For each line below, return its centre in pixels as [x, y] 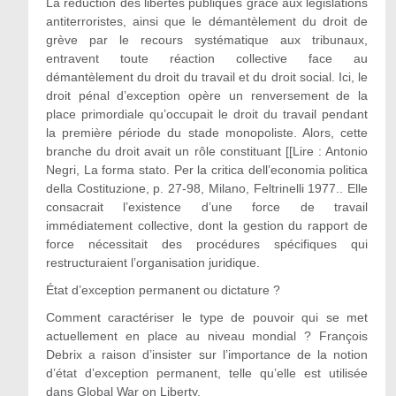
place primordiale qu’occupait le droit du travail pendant [207, 114]
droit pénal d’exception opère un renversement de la [207, 95]
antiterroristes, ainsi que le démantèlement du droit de [207, 21]
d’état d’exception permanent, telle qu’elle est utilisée [207, 373]
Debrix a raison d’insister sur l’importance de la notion [207, 354]
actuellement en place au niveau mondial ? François [207, 336]
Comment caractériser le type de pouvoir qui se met [207, 317]
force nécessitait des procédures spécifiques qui [207, 244]
